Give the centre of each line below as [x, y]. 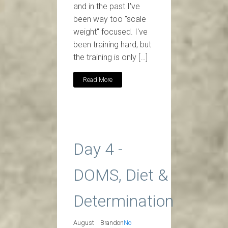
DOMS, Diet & [121, 175]
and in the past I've [107, 7]
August [84, 222]
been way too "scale [110, 19]
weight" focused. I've [110, 32]
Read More [98, 79]
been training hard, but [112, 45]
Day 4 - [98, 149]
